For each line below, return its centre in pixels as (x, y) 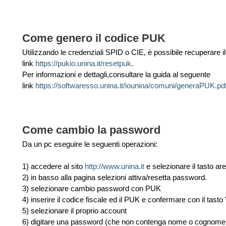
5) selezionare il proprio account (74, 211)
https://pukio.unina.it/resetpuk (83, 64)
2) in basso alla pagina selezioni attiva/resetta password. (115, 178)
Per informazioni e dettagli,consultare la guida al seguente (116, 75)
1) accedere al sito (53, 166)
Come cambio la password (91, 130)
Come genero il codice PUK (94, 38)
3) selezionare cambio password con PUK (92, 189)
